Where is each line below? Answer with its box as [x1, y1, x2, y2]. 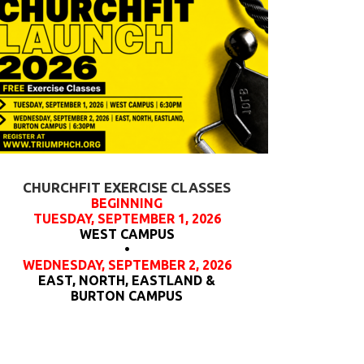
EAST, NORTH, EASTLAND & [38, 273, 215, 288]
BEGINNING [91, 196, 162, 210]
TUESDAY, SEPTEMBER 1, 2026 [32, 211, 221, 226]
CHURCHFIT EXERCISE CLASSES [23, 180, 231, 195]
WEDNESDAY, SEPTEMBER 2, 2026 [22, 258, 232, 272]
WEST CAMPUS [79, 227, 175, 241]
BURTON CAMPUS [71, 288, 183, 303]
